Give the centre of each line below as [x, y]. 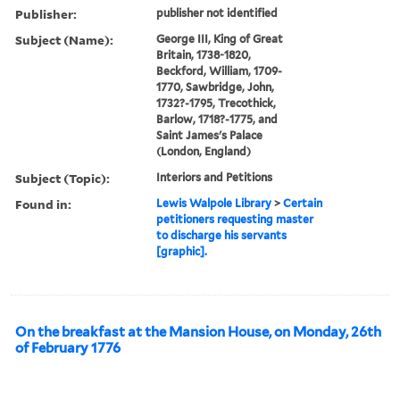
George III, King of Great [220, 38]
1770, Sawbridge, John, [216, 87]
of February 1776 [68, 348]
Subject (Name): [64, 39]
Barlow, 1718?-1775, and [217, 119]
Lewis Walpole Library [214, 203]
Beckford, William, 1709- [220, 71]
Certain [303, 203]
